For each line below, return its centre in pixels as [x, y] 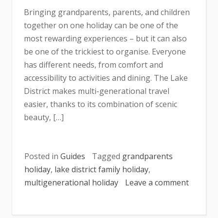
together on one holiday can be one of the [101, 25]
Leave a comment [157, 182]
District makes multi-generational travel [97, 91]
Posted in [42, 156]
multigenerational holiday [71, 182]
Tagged [107, 156]
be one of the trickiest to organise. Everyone [105, 52]
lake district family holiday [101, 169]
